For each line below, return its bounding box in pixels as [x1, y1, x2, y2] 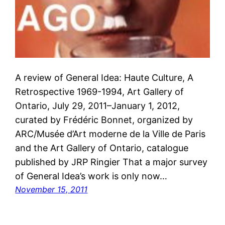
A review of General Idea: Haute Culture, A [15, 72, 194, 83]
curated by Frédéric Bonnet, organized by [15, 114, 193, 125]
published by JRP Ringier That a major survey [15, 156, 208, 167]
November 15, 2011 [15, 184, 88, 194]
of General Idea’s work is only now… [15, 170, 168, 181]
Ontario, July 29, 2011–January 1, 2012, [15, 100, 180, 111]
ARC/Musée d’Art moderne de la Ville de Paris [15, 128, 206, 139]
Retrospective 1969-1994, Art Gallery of [15, 86, 184, 97]
